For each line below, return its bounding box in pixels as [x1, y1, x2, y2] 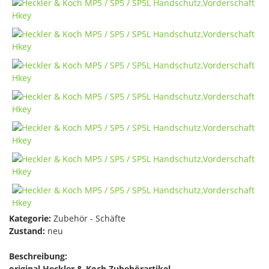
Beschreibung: [9, 250, 67, 262]
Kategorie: [9, 213, 51, 224]
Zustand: [9, 225, 45, 237]
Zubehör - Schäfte [51, 213, 125, 224]
